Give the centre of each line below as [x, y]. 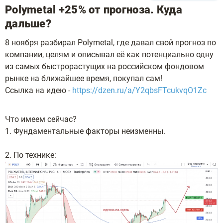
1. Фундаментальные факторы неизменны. [85, 131]
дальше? [28, 24]
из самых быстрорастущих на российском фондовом [105, 66]
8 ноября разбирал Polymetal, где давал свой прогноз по [111, 43]
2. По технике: [31, 155]
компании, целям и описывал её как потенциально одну [109, 55]
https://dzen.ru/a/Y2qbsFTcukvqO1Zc [139, 90]
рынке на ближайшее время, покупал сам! [84, 78]
